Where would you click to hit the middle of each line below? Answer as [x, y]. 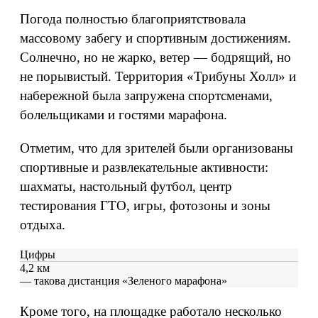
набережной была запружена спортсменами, [146, 95]
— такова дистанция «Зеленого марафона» [124, 281]
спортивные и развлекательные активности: [144, 167]
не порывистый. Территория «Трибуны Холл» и [158, 76]
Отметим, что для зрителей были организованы [157, 148]
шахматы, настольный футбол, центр [126, 186]
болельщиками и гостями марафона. [124, 115]
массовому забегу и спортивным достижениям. [155, 38]
